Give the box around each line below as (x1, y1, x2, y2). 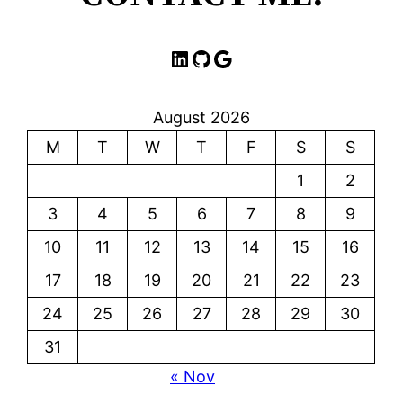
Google (211, 44, 224, 71)
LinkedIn (168, 44, 181, 71)
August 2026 (152, 107, 250, 127)
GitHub (190, 44, 203, 71)
